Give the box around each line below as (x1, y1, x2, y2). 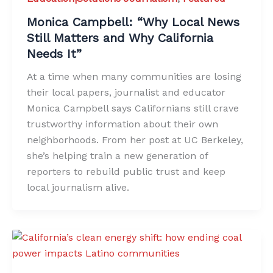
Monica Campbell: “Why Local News (27, 15, 239, 30)
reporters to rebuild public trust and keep (27, 166, 225, 178)
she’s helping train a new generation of (27, 150, 208, 162)
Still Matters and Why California (27, 30, 213, 46)
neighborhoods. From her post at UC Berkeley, (27, 134, 243, 146)
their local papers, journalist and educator (27, 87, 225, 99)
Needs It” (27, 46, 82, 62)
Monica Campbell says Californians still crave (27, 102, 239, 115)
